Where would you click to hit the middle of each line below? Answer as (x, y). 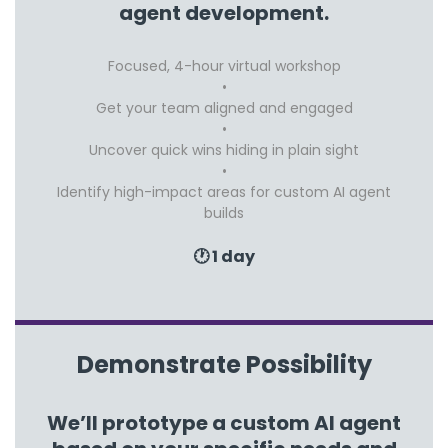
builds (224, 212)
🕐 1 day (224, 256)
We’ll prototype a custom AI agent (224, 422)
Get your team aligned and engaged (224, 107)
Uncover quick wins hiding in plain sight (224, 149)
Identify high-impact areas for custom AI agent (224, 191)
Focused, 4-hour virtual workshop (224, 65)
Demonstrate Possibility (224, 364)
